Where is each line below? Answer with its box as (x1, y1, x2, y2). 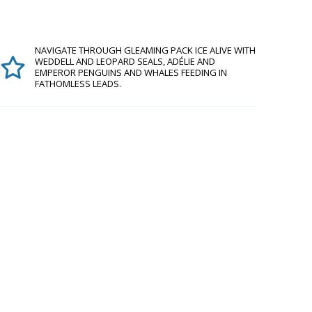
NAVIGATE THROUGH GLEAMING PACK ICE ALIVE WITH (35, 44, 256, 56)
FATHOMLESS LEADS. (35, 77, 121, 90)
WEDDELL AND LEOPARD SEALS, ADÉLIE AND (35, 55, 215, 68)
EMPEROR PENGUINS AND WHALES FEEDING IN (35, 66, 227, 79)
